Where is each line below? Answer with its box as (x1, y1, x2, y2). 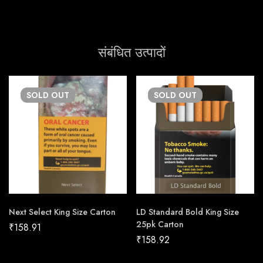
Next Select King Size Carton (9, 206, 116, 218)
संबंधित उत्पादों (97, 43, 166, 62)
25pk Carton (136, 218, 184, 231)
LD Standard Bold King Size (136, 206, 239, 218)
